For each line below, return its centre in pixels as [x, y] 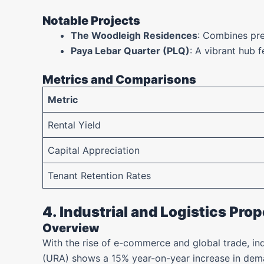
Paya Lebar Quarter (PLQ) [130, 51]
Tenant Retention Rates [99, 176]
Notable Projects [91, 21]
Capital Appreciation [94, 150]
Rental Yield [74, 125]
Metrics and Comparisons [119, 80]
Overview [71, 228]
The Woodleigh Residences [134, 35]
